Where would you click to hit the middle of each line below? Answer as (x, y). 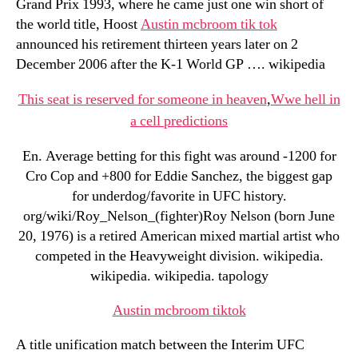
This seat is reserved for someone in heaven (142, 99)
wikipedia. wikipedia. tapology (179, 276)
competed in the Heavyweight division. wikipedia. (179, 256)
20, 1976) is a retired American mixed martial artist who (179, 236)
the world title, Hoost (78, 24)
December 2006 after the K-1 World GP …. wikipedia (171, 64)
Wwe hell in (305, 99)
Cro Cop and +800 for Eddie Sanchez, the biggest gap (179, 176)
